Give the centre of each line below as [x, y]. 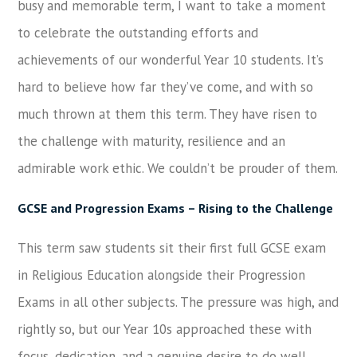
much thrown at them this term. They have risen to [168, 114]
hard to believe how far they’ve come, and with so [166, 87]
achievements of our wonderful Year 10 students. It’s [171, 60]
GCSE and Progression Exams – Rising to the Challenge [176, 208]
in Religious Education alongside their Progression [162, 275]
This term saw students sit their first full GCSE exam [172, 248]
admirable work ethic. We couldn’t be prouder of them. [178, 168]
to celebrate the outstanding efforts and [138, 33]
